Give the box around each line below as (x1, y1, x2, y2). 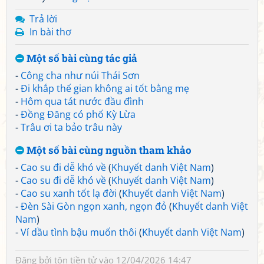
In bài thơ (29, 25, 71, 38)
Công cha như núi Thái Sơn (21, 69, 140, 82)
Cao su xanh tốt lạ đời (21, 187, 117, 200)
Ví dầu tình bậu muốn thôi (21, 226, 137, 239)
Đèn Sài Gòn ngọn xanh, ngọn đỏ (21, 200, 167, 213)
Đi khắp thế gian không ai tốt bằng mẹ (21, 82, 189, 95)
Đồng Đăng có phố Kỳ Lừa (21, 108, 136, 121)
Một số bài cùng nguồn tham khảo (24, 143, 192, 157)
